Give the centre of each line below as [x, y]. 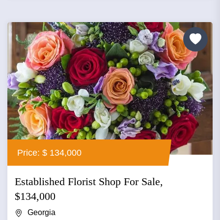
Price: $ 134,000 [49, 152]
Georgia [41, 213]
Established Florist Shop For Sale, [89, 182]
